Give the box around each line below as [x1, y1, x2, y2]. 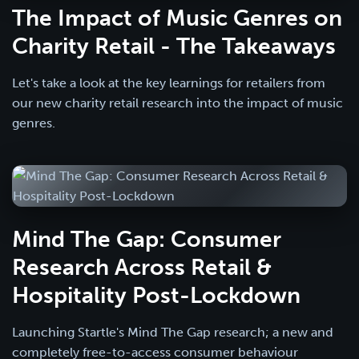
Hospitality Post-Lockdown [12, 281, 301, 309]
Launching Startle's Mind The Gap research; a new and [12, 324, 333, 340]
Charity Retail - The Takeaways [12, 32, 336, 59]
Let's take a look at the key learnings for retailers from [12, 75, 325, 91]
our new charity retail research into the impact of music [12, 95, 343, 111]
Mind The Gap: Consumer [12, 225, 281, 252]
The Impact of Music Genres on [12, 4, 342, 31]
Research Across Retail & [12, 253, 272, 280]
